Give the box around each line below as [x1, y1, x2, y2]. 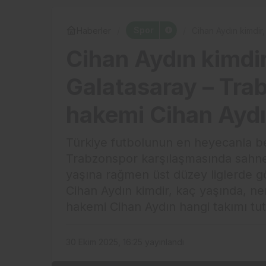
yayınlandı [142, 237, 184, 247]
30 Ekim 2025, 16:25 [66, 237, 142, 247]
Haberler [77, 25, 111, 36]
